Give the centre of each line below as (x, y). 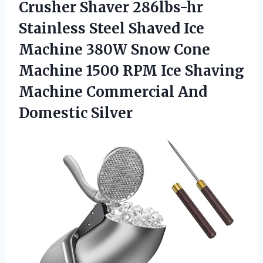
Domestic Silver (76, 113)
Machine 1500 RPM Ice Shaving (131, 70)
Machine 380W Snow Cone (114, 49)
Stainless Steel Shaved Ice (112, 28)
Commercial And (147, 92)
